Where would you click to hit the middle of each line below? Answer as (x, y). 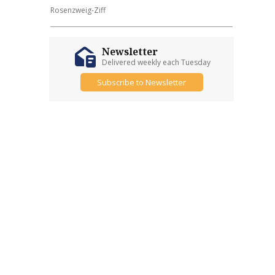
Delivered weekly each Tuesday (157, 63)
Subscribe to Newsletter (142, 82)
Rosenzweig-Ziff (78, 10)
